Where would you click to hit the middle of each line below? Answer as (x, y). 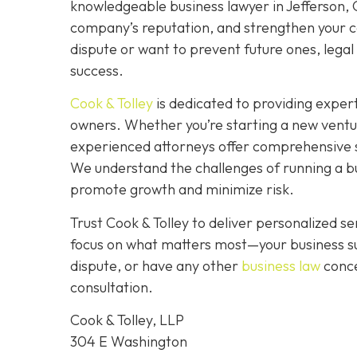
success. (97, 71)
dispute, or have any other (156, 265)
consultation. (112, 287)
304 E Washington (129, 342)
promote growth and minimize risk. (182, 190)
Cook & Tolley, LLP (127, 320)
